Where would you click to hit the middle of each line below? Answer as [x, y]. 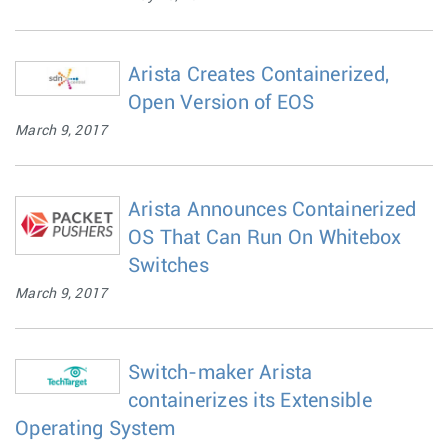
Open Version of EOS [221, 103]
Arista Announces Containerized [272, 210]
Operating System [95, 429]
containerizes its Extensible [249, 401]
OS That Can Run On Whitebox [264, 238]
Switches [168, 266]
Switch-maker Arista [220, 373]
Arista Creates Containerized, [258, 75]
